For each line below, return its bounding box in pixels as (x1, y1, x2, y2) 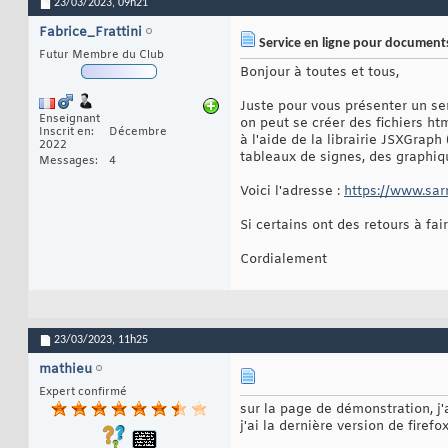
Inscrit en (39, 125, 91, 140)
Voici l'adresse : (240, 183, 344, 201)
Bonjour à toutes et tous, (240, 64, 399, 82)
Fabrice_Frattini (39, 24, 142, 42)
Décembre (109, 125, 167, 140)
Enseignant (39, 112, 100, 127)
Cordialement (240, 251, 327, 269)
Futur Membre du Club (39, 48, 164, 63)
